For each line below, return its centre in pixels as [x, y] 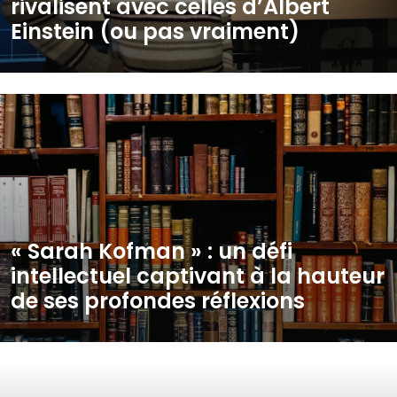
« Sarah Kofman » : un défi [152, 251]
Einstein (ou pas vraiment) [155, 31]
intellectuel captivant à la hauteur [198, 276]
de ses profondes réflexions [158, 301]
